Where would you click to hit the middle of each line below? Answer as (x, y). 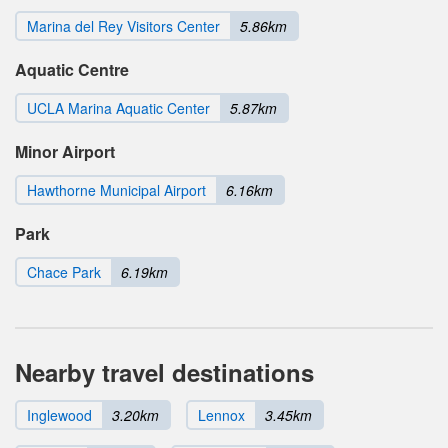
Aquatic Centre (72, 70)
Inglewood (59, 415)
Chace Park (64, 272)
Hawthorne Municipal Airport (116, 190)
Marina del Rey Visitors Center (123, 26)
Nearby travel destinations (164, 372)
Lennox (221, 415)
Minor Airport (65, 152)
